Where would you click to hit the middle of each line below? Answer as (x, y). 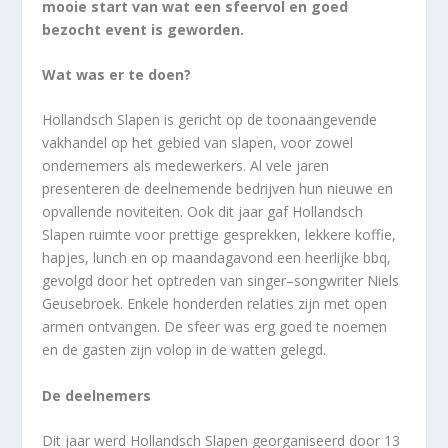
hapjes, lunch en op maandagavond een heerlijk (197, 258)
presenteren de (91, 189)
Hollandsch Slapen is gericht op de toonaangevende (210, 120)
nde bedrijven (252, 189)
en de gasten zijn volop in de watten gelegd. (184, 350)
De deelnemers (97, 395)
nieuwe (348, 189)
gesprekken (260, 235)
